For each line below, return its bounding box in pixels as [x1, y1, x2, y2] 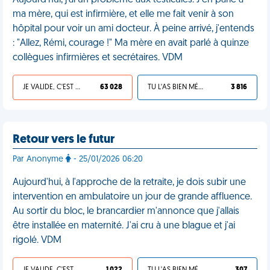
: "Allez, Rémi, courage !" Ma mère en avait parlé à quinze [13, 39, 249, 48]
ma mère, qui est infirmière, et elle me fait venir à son [13, 10, 234, 19]
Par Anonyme [13, 155, 66, 164]
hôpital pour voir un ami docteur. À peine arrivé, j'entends [13, 24, 254, 34]
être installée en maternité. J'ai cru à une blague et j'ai [13, 221, 235, 231]
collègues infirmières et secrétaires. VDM [13, 53, 183, 63]
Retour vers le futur [13, 134, 115, 146]
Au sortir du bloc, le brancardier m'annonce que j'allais [13, 207, 239, 216]
